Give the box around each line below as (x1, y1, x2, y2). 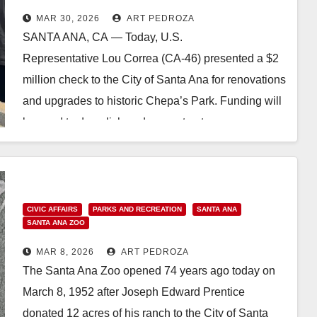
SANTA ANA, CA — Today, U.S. (22, 30, 183, 43)
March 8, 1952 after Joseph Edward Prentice (22, 285, 245, 298)
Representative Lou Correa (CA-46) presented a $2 (22, 52, 279, 64)
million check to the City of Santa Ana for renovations (22, 73, 286, 86)
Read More (29, 148, 86, 161)
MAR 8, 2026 (35, 246, 94, 257)
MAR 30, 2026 (35, 13, 100, 23)
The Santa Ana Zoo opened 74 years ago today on (22, 264, 275, 277)
